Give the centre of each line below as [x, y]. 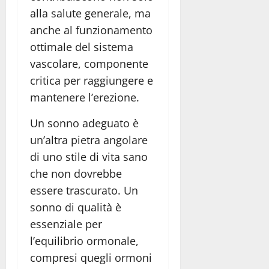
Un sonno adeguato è [84, 123]
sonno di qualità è [76, 207]
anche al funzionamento [91, 30]
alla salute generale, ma [90, 14]
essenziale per [66, 224]
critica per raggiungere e [92, 81]
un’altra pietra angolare [89, 140]
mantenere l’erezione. [85, 98]
